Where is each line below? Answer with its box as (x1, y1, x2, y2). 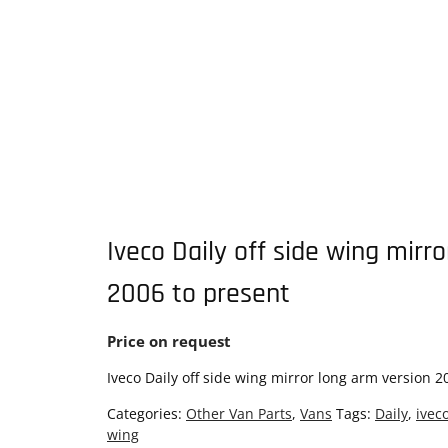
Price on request (107, 331, 231, 351)
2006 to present (107, 276, 290, 312)
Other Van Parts (186, 404, 292, 423)
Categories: (107, 404, 186, 423)
